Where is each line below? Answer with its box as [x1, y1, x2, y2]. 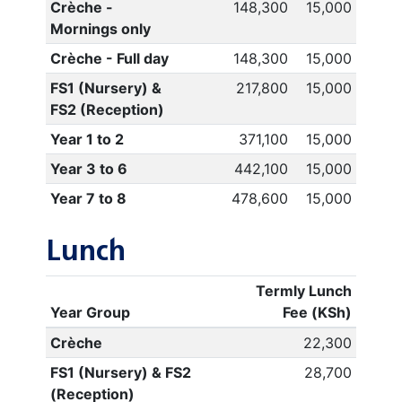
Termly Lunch [256, 282, 353, 300]
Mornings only [49, 20, 151, 38]
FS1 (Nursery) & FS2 [49, 363, 191, 381]
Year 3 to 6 [49, 160, 127, 178]
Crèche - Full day [49, 49, 169, 67]
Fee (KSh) [283, 303, 353, 321]
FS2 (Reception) [49, 100, 164, 118]
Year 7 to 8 [49, 189, 127, 207]
